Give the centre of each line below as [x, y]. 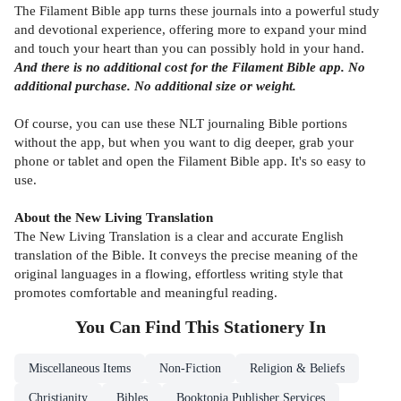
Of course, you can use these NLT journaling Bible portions [181, 124]
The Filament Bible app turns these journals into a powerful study [197, 11]
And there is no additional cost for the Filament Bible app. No [190, 67]
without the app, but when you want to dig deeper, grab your [184, 142]
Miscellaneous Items [80, 369]
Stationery [264, 328]
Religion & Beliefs [297, 369]
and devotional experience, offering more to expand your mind [191, 30]
